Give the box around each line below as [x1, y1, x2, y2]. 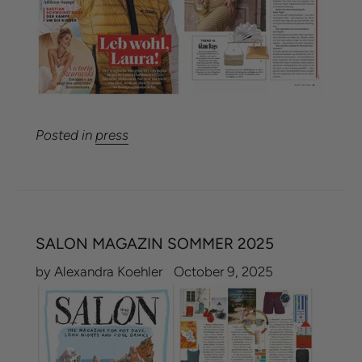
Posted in [36, 126, 95, 143]
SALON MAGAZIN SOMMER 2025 [36, 234, 274, 253]
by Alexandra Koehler [36, 263, 162, 280]
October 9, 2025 [174, 263, 273, 280]
